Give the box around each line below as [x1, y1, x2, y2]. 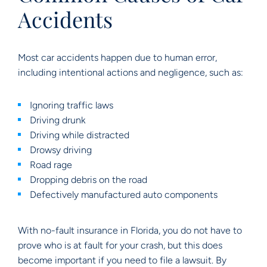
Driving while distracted [30, 129, 129, 141]
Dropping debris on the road [30, 174, 147, 185]
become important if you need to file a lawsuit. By [18, 254, 226, 266]
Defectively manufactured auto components [30, 189, 218, 200]
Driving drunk [30, 114, 85, 126]
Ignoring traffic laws [30, 100, 113, 111]
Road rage [30, 159, 72, 170]
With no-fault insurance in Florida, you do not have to [18, 225, 242, 236]
